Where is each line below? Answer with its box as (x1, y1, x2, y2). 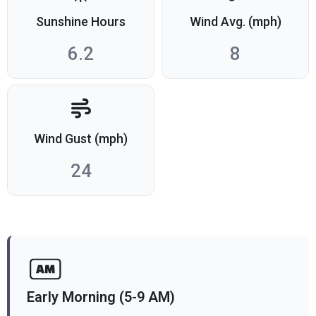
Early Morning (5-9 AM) (27, 288, 175, 306)
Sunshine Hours (36, 14, 126, 30)
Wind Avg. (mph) (189, 14, 281, 30)
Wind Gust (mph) (34, 131, 128, 147)
